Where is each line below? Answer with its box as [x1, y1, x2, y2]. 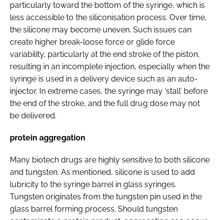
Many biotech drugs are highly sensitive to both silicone [10, 155, 210, 165]
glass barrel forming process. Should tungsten [10, 204, 178, 214]
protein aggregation [10, 133, 85, 142]
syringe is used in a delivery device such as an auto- [10, 74, 198, 83]
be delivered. [10, 110, 56, 120]
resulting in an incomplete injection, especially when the [10, 61, 210, 71]
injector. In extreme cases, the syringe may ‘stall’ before [10, 86, 208, 96]
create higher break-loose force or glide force [10, 37, 175, 47]
